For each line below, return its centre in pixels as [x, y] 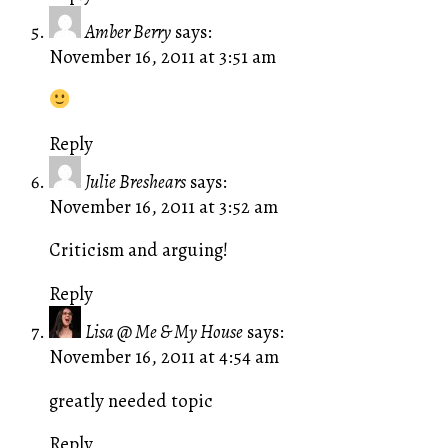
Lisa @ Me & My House [163, 332]
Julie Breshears [135, 181]
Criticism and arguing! [138, 250]
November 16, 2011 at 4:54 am [163, 357]
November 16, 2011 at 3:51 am [162, 56]
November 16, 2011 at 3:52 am [163, 206]
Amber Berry [127, 31]
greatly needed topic [130, 400]
